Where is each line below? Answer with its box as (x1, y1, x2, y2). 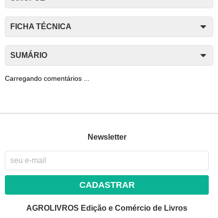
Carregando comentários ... (5, 74, 90, 82)
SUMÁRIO (10, 51, 47, 59)
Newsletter (87, 132, 127, 141)
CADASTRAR (79, 180, 135, 190)
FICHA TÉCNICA (10, 22, 72, 31)
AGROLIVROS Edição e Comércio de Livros (26, 204, 188, 213)
